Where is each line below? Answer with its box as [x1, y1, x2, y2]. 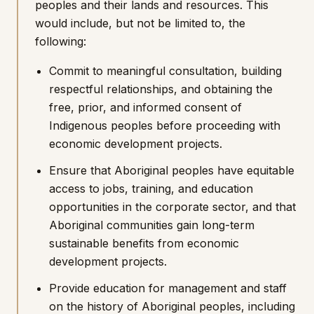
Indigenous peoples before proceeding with [49, 118, 280, 132]
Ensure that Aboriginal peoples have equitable [49, 163, 294, 177]
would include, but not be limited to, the [35, 16, 245, 30]
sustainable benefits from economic [49, 236, 239, 250]
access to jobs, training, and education [49, 182, 253, 196]
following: [35, 34, 86, 48]
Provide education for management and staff [49, 281, 287, 295]
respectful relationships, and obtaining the [49, 82, 273, 96]
